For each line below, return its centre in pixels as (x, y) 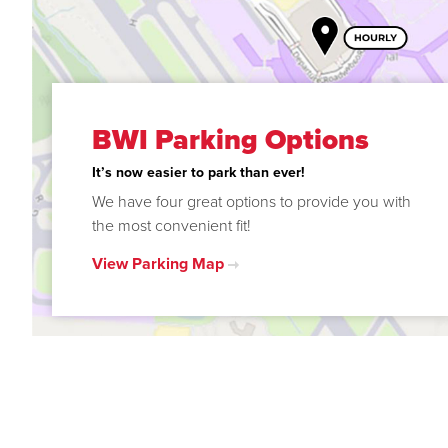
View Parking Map (158, 263)
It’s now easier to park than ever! (198, 171)
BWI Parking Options (230, 139)
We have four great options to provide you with (251, 200)
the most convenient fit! (171, 224)
